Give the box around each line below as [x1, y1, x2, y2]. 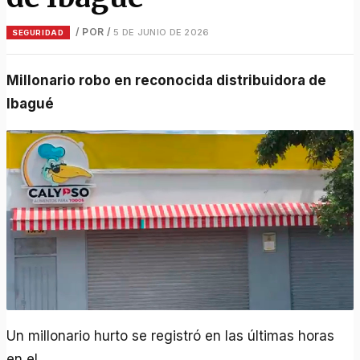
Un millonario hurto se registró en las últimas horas [6, 327, 335, 344]
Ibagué [6, 95, 55, 112]
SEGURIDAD [12, 27, 64, 37]
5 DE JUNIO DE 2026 [113, 26, 210, 38]
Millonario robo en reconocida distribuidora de [6, 72, 20, 88]
